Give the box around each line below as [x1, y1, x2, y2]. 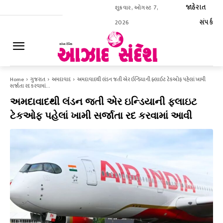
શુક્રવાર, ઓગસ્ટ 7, [114, 2, 158, 12]
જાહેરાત [185, 1, 206, 13]
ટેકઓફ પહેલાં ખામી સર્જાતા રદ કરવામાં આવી [10, 110, 192, 121]
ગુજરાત [30, 75, 45, 84]
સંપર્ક [200, 16, 213, 28]
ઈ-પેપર [191, 46, 212, 54]
